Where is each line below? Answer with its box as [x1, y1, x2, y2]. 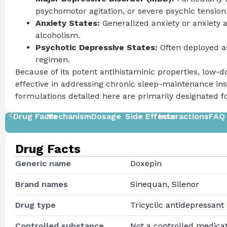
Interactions [159, 111, 209, 122]
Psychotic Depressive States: [35, 43, 158, 53]
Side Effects [125, 111, 176, 122]
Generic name [15, 159, 71, 169]
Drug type [15, 200, 56, 210]
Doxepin [130, 159, 162, 169]
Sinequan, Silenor [130, 179, 199, 190]
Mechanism [47, 111, 92, 122]
